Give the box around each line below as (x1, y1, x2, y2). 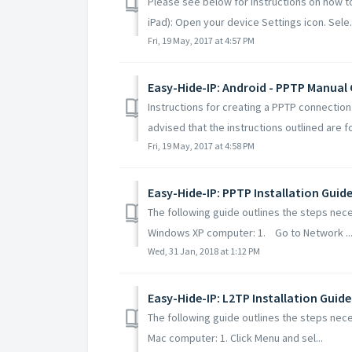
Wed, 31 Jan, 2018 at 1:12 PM (148, 244, 260, 257)
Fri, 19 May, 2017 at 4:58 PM (148, 139, 255, 152)
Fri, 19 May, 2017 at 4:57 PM (148, 34, 255, 46)
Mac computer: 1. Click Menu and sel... (148, 330, 323, 345)
